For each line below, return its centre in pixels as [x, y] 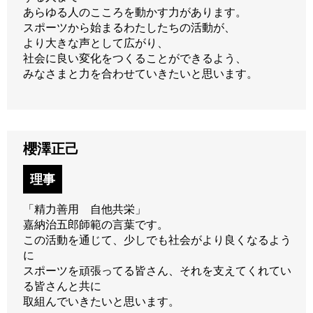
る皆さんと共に [62, 286]
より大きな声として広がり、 [95, 43]
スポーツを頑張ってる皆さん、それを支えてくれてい [157, 271]
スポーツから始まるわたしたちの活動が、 [129, 27]
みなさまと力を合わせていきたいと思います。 [140, 73]
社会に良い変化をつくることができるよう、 [134, 58]
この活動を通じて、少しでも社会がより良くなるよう [157, 240]
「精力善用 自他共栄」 [84, 210]
